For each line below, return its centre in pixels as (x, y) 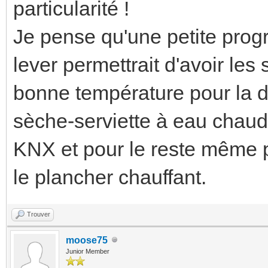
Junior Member (88, 251)
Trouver (39, 214)
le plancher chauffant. (110, 177)
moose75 (87, 240)
